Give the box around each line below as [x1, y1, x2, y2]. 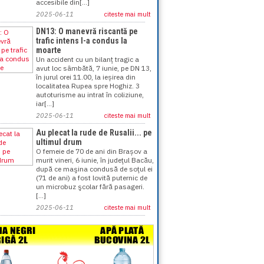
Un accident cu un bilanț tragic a [36, 55, 139, 64]
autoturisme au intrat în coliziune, [36, 90, 144, 99]
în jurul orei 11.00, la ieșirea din [36, 72, 136, 81]
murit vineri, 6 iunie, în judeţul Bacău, [36, 156, 154, 164]
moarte [36, 45, 61, 55]
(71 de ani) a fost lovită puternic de [36, 173, 147, 182]
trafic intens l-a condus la [36, 36, 127, 45]
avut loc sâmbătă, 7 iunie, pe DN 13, [36, 64, 151, 72]
